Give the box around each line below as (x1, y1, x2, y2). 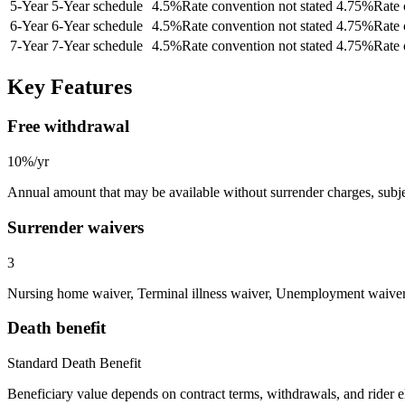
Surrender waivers (7, 217, 144, 237)
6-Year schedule (52, 17, 143, 33)
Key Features (7, 74, 132, 99)
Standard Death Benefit (7, 355, 141, 372)
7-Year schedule (52, 37, 143, 53)
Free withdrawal (7, 117, 129, 137)
